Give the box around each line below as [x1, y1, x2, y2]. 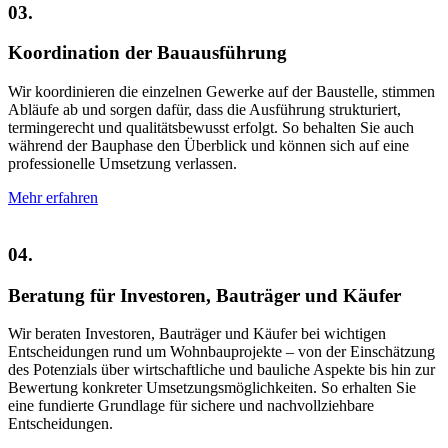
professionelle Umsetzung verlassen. [8, 155, 237, 173]
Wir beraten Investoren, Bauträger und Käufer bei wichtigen [8, 325, 386, 343]
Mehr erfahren [8, 189, 98, 207]
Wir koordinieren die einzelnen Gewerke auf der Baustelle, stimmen [8, 83, 435, 101]
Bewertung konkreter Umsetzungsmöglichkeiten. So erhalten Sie [8, 379, 416, 397]
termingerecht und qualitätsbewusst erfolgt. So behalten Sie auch [8, 119, 414, 137]
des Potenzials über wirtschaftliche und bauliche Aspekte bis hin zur [8, 361, 435, 379]
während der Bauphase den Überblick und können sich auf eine [8, 137, 409, 155]
